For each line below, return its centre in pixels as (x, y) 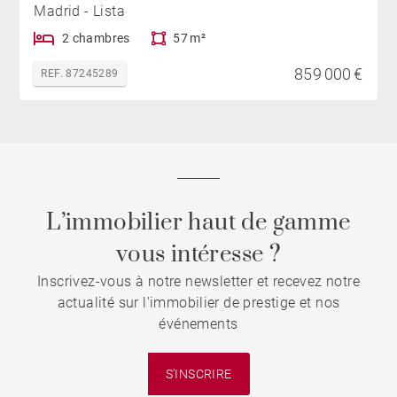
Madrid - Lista (80, 12)
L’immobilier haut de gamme (198, 223)
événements (198, 324)
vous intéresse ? (198, 255)
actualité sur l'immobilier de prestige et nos (198, 303)
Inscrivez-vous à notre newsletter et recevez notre (198, 282)
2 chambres (96, 39)
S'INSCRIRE (198, 374)
